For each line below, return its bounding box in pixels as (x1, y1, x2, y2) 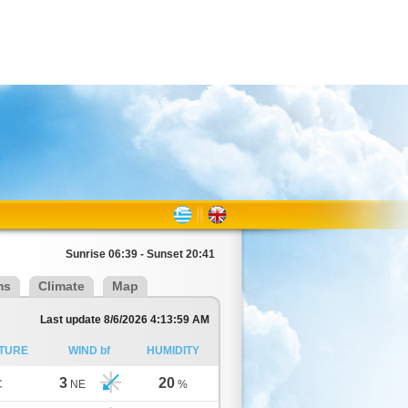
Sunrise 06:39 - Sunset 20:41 (66, 248, 215, 260)
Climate (38, 279, 85, 293)
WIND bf (68, 344, 110, 357)
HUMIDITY (147, 344, 199, 357)
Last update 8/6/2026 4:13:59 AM (40, 313, 209, 326)
